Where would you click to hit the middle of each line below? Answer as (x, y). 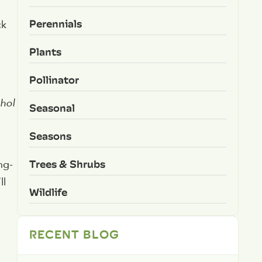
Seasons (50, 136)
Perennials (55, 23)
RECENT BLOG (74, 234)
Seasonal (52, 108)
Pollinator (54, 80)
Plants (45, 51)
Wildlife (48, 192)
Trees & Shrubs (67, 164)
